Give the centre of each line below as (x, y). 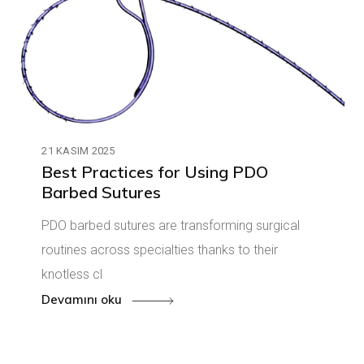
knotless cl (72, 274)
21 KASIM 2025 (78, 150)
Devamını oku (84, 300)
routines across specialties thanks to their (160, 249)
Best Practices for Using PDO (155, 171)
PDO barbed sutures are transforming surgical (171, 225)
